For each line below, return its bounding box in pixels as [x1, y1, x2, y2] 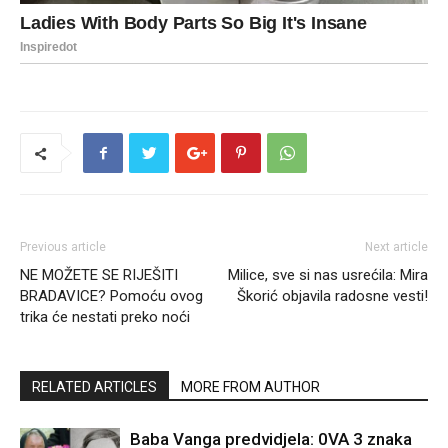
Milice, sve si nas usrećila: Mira [228, 266, 428, 285]
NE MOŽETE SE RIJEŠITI [20, 266, 178, 285]
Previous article [20, 240, 106, 255]
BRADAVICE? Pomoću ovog [20, 287, 203, 306]
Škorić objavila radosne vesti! [237, 287, 428, 306]
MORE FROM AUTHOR [181, 379, 320, 396]
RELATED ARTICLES [32, 379, 157, 396]
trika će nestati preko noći [20, 308, 190, 327]
